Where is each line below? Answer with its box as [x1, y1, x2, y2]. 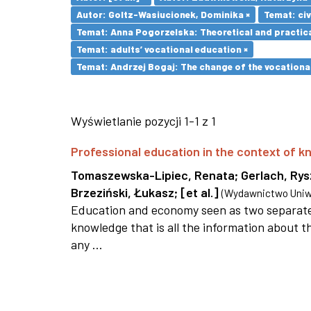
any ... [71, 237, 103, 252]
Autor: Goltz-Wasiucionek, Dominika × [76, 8, 250, 20]
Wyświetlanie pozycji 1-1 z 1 [71, 113, 216, 128]
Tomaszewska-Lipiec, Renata [71, 167, 235, 183]
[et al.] [180, 185, 219, 200]
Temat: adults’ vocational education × [76, 43, 248, 55]
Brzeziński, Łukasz [71, 185, 174, 200]
